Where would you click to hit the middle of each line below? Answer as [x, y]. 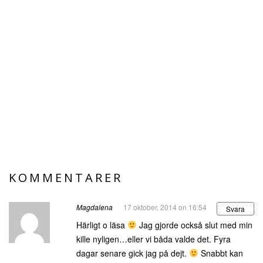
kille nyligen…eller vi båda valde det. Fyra [154, 239]
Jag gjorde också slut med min [194, 225]
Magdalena [95, 207]
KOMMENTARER [66, 178]
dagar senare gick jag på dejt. [133, 253]
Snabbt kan [220, 253]
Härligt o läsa [102, 225]
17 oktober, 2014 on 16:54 [165, 207]
